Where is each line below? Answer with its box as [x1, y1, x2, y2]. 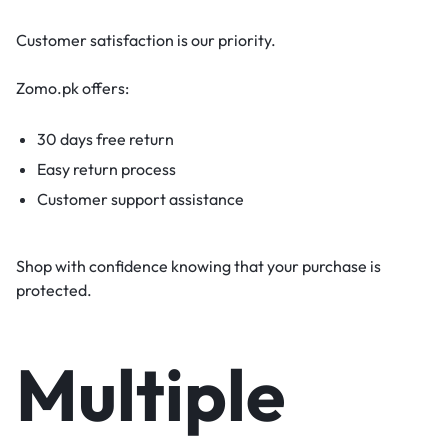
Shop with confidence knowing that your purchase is [16, 255, 381, 276]
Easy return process [36, 158, 176, 179]
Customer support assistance [36, 188, 244, 209]
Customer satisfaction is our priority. [16, 29, 276, 50]
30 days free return [36, 128, 174, 149]
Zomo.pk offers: [16, 77, 129, 98]
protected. [16, 279, 92, 300]
